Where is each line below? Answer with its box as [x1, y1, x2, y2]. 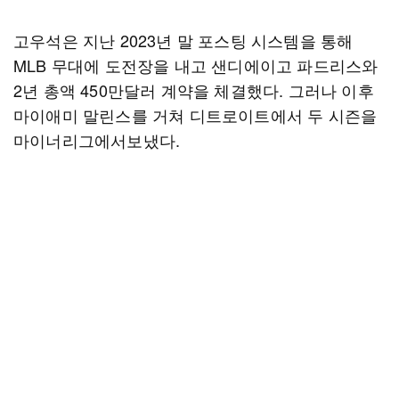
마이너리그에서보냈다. [13, 128, 181, 151]
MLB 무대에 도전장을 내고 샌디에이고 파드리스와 [13, 53, 379, 77]
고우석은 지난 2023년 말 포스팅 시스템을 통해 [13, 28, 354, 52]
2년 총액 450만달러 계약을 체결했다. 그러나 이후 [13, 78, 374, 102]
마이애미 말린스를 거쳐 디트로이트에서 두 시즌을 [13, 103, 378, 126]
